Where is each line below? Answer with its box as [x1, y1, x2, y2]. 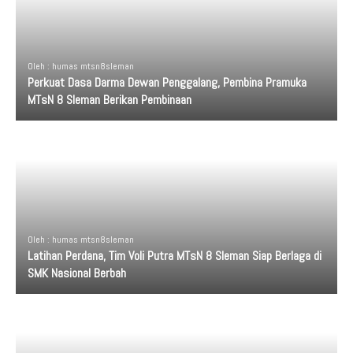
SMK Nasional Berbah [28, 265, 126, 281]
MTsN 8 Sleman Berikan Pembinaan [28, 91, 191, 108]
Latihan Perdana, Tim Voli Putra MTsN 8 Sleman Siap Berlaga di [28, 247, 321, 264]
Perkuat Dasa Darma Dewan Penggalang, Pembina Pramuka [28, 74, 307, 91]
